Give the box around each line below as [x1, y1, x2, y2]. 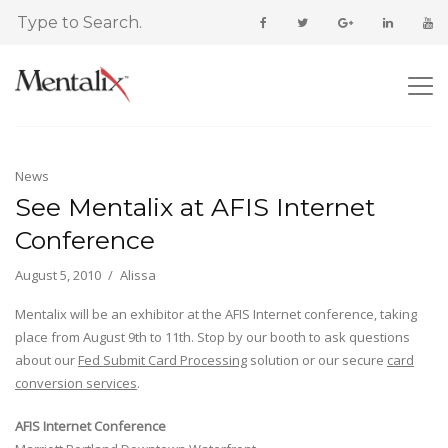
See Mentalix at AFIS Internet [15, 192, 375, 222]
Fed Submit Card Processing [78, 351, 247, 369]
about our [15, 351, 78, 369]
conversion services [15, 374, 137, 392]
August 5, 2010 [15, 266, 101, 284]
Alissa [120, 266, 156, 284]
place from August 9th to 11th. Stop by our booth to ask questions [15, 328, 410, 346]
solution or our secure [247, 351, 387, 369]
